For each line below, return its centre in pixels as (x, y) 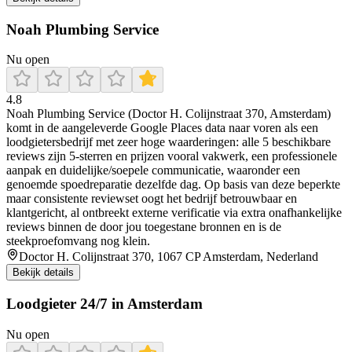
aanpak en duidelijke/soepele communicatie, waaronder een (153, 170)
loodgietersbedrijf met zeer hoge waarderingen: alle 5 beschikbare (169, 142)
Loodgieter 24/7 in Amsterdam (104, 304)
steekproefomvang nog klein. (78, 241)
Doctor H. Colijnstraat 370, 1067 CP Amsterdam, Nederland (169, 257)
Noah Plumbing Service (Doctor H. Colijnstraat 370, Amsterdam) (169, 114)
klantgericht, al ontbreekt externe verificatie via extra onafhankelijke (174, 213)
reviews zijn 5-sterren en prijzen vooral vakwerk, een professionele (172, 156)
